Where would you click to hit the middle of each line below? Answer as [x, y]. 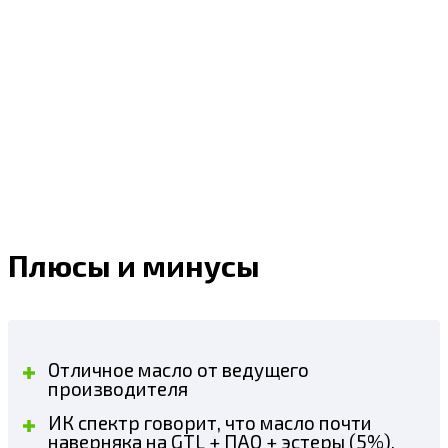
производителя [118, 388]
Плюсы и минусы [134, 264]
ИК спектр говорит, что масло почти [210, 422]
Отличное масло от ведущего [178, 369]
